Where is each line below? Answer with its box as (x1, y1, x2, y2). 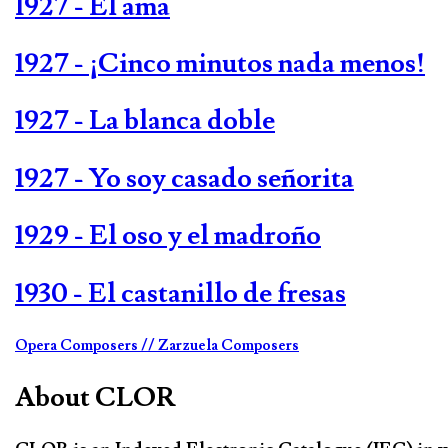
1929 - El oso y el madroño (15, 218, 321, 254)
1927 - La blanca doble (15, 103, 275, 139)
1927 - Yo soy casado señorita (15, 160, 354, 196)
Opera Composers (15, 335, 141, 355)
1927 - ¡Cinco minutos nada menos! (15, 46, 425, 81)
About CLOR (15, 379, 175, 415)
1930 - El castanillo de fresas (15, 275, 346, 311)
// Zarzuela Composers (141, 335, 299, 355)
